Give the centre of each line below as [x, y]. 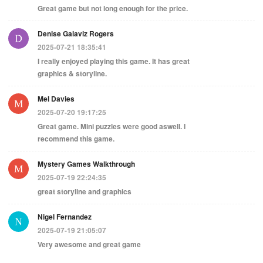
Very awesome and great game [89, 244]
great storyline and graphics [85, 191]
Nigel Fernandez [65, 216]
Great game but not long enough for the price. [113, 8]
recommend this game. [76, 138]
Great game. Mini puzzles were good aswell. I [112, 126]
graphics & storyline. [72, 73]
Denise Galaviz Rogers [76, 33]
